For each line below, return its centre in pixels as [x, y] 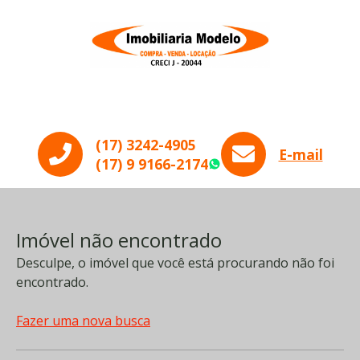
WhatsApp [270, 167]
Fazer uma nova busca [83, 321]
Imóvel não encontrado [119, 240]
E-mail [301, 154]
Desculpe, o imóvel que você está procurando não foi [175, 263]
